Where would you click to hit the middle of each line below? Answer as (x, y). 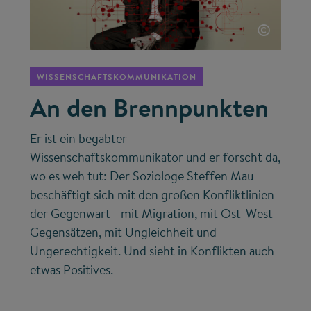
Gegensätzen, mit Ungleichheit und (124, 232)
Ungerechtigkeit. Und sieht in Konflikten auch (152, 251)
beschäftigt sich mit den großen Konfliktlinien (152, 194)
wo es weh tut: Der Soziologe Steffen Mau (142, 176)
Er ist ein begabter (79, 138)
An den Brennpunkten (150, 107)
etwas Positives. (72, 269)
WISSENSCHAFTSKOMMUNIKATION (117, 76)
